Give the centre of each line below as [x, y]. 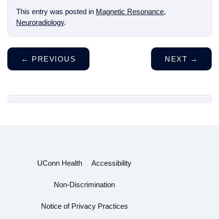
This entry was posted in [56, 11]
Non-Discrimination [84, 185]
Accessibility [111, 163]
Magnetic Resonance [130, 11]
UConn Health [60, 163]
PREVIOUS [52, 59]
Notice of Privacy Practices [84, 206]
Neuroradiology [40, 22]
